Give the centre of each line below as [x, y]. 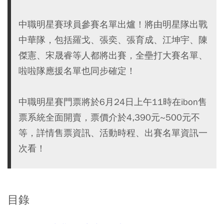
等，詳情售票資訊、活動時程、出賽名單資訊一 [113, 133]
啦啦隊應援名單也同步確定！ [77, 71]
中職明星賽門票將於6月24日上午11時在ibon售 [113, 102]
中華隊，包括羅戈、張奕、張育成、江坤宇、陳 [113, 40]
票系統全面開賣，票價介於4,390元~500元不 [109, 117]
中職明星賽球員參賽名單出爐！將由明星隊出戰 [113, 24]
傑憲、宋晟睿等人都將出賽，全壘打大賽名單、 [113, 55]
